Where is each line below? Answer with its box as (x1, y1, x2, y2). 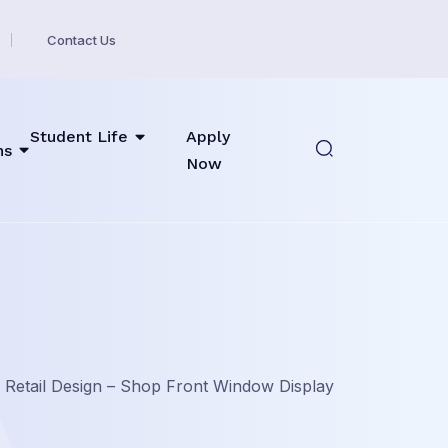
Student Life (29, 127, 128, 146)
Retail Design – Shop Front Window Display (5, 376, 334, 396)
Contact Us (47, 31, 116, 48)
